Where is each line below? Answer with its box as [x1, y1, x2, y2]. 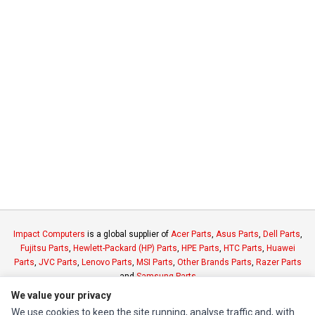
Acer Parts [170, 229, 212, 239]
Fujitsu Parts [20, 243, 69, 253]
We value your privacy [11, 290, 111, 301]
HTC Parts [223, 243, 262, 253]
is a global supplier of [84, 229, 171, 239]
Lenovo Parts [81, 257, 132, 267]
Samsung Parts [136, 271, 196, 281]
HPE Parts [181, 243, 219, 253]
